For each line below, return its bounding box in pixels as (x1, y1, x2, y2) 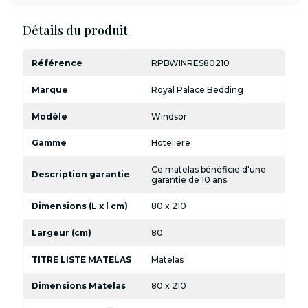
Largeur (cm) (31, 228, 91, 239)
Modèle (31, 111, 67, 122)
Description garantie (31, 169, 130, 180)
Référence (31, 58, 82, 69)
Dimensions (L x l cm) (31, 201, 128, 212)
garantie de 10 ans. (151, 174, 230, 185)
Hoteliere (151, 137, 191, 148)
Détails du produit (22, 22, 128, 39)
